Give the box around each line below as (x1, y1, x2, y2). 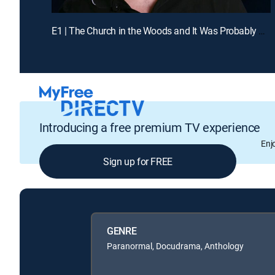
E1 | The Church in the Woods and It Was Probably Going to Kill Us (258, 23, 266, 37)
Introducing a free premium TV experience (39, 119, 260, 136)
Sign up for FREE (103, 155, 172, 169)
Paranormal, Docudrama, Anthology (107, 239, 244, 252)
